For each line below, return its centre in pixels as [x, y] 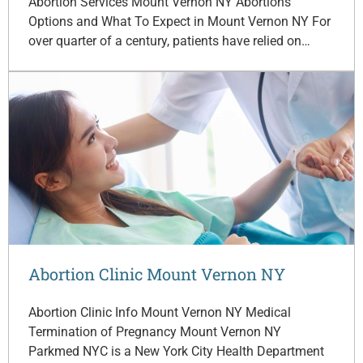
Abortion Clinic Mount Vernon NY [157, 273]
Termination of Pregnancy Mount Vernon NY [155, 331]
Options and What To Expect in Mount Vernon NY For [179, 21]
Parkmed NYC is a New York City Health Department [176, 351]
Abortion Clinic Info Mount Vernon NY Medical [160, 312]
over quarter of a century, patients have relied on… [169, 41]
